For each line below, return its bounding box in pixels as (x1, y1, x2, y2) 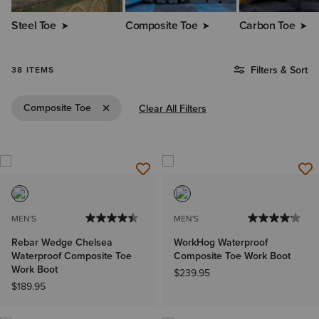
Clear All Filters (139, 101, 206, 117)
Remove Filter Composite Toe (90, 100, 223, 115)
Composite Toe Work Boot (174, 248, 291, 263)
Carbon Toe (239, 17, 296, 34)
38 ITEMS (11, 63, 55, 77)
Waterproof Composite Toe (11, 248, 132, 263)
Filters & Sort (251, 63, 308, 78)
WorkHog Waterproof (174, 234, 268, 250)
